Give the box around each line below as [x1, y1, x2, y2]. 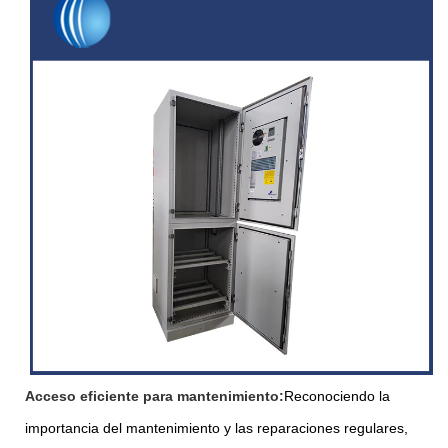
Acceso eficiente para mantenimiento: [25, 387, 284, 404]
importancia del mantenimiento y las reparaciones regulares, [25, 419, 408, 436]
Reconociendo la [284, 387, 390, 404]
